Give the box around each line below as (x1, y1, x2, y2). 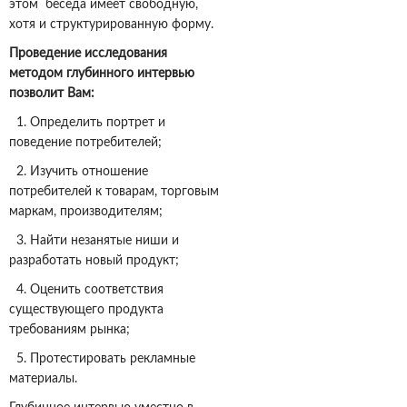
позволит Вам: (9, 87, 94, 101)
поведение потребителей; (9, 136, 162, 150)
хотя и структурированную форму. (9, 18, 213, 32)
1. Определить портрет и (9, 116, 165, 130)
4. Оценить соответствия (9, 283, 164, 297)
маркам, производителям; (9, 205, 163, 219)
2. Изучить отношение (9, 165, 148, 179)
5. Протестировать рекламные (9, 352, 195, 366)
